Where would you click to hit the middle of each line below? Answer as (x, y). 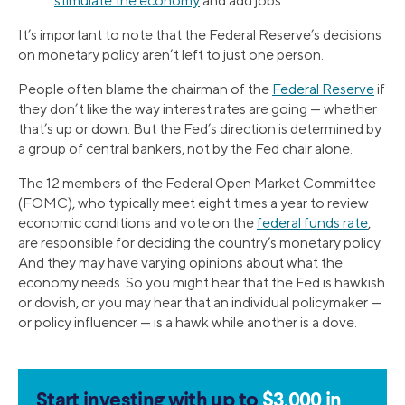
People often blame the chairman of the (145, 89)
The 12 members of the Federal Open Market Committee (197, 183)
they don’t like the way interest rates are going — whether (198, 108)
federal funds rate (312, 222)
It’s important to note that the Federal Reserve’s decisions (200, 34)
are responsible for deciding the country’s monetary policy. (200, 242)
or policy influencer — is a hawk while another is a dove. (188, 322)
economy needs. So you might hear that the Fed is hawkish (202, 282)
